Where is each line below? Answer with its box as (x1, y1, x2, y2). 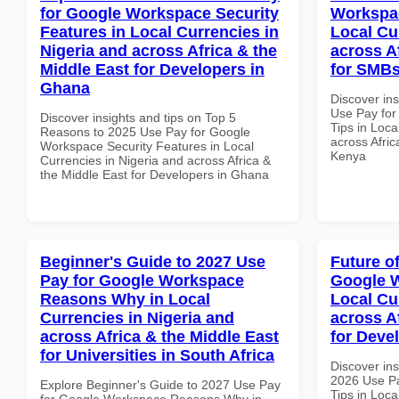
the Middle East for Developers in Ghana (40, 167, 269, 182)
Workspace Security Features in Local (40, 138, 254, 153)
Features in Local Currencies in (40, 22, 279, 41)
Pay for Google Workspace (40, 271, 244, 289)
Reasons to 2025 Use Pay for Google (40, 124, 250, 139)
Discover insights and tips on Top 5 (40, 110, 236, 125)
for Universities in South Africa (40, 346, 274, 364)
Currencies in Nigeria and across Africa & (40, 152, 271, 167)
